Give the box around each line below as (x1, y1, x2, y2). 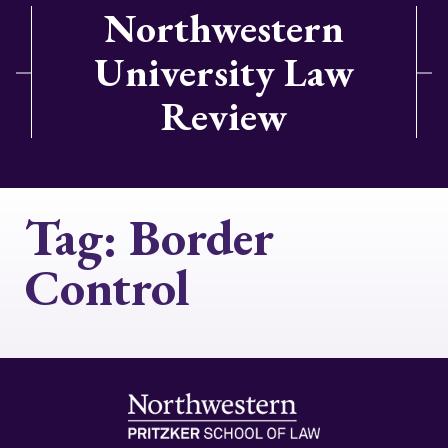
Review (161, 90, 287, 142)
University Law (94, 46, 354, 98)
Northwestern (104, 2, 344, 54)
